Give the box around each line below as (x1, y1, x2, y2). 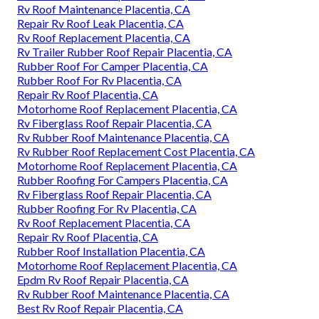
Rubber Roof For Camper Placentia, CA (17, 59, 208, 73)
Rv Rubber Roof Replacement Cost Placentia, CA (17, 145, 255, 159)
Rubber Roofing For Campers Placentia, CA (17, 173, 228, 187)
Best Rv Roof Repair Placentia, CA (17, 301, 183, 315)
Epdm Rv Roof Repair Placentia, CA (17, 273, 189, 287)
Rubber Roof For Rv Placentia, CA (17, 73, 182, 88)
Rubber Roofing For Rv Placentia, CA (17, 202, 197, 216)
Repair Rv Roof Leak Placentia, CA (17, 16, 184, 31)
